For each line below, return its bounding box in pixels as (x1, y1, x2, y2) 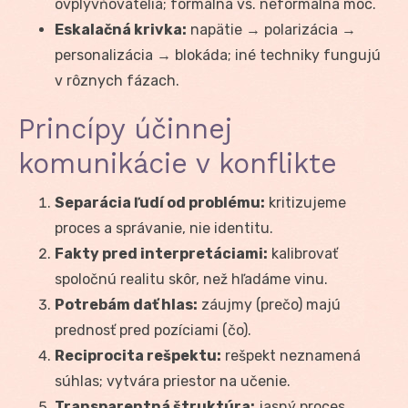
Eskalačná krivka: (55, 20, 187, 38)
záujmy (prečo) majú (198, 295, 341, 313)
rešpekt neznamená (221, 346, 361, 364)
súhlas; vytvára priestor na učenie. (55, 372, 291, 390)
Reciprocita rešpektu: (55, 346, 221, 364)
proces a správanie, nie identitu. (55, 219, 273, 237)
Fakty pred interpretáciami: (55, 244, 268, 262)
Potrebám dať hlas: (55, 295, 198, 313)
